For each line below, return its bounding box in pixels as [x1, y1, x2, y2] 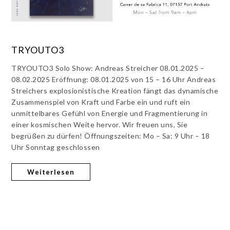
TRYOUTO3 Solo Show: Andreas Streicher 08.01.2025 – [11, 63, 205, 72]
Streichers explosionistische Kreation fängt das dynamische [11, 86, 219, 95]
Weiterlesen [27, 167, 75, 176]
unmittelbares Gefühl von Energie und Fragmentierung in [11, 108, 208, 118]
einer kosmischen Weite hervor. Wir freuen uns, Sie [11, 120, 188, 129]
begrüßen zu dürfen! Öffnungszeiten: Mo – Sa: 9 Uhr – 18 [11, 131, 210, 140]
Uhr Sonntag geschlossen [11, 142, 104, 151]
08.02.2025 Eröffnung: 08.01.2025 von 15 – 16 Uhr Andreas [11, 74, 216, 84]
